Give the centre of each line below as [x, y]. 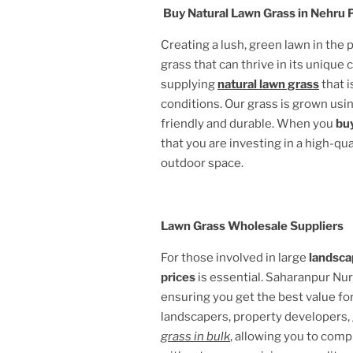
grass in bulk [195, 336]
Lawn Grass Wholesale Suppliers [252, 226]
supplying [189, 84]
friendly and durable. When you [248, 123]
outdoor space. [202, 163]
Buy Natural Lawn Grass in [236, 13]
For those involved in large [235, 257]
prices [179, 277]
